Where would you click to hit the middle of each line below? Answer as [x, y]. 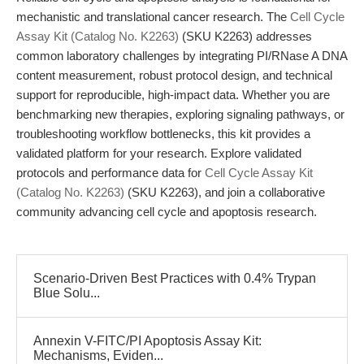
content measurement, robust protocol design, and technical [174, 75]
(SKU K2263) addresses [245, 36]
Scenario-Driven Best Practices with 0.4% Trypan [175, 278]
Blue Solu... [67, 293]
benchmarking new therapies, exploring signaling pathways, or [180, 114]
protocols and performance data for [110, 173]
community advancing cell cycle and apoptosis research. [167, 212]
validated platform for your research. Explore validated [159, 153]
